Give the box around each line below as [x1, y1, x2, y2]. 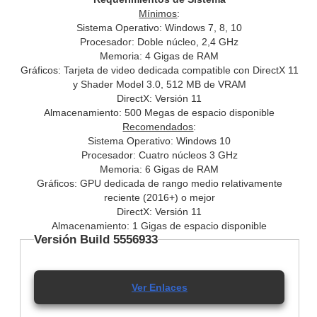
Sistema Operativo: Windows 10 [88, 134, 231, 146]
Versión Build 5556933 [34, 232, 158, 246]
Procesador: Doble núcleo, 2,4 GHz [80, 35, 239, 47]
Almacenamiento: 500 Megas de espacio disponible [44, 106, 275, 118]
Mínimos [139, 7, 178, 19]
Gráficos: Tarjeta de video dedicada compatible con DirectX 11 [20, 64, 299, 76]
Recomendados [122, 120, 194, 132]
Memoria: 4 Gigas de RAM [100, 50, 219, 62]
